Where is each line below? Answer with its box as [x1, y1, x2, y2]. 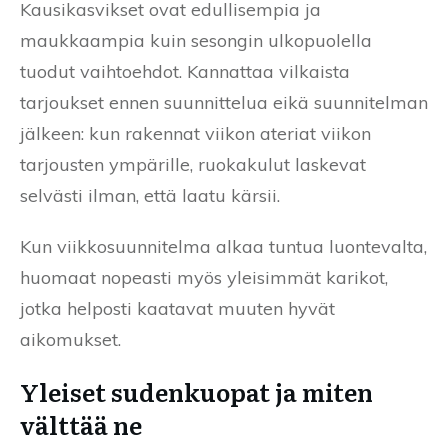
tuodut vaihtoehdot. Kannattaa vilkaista [20, 60, 350, 84]
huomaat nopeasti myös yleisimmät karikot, [20, 266, 388, 290]
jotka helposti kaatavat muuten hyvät [20, 297, 335, 321]
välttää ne [20, 407, 142, 443]
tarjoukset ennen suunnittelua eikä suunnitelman [20, 91, 428, 115]
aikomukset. [20, 328, 121, 352]
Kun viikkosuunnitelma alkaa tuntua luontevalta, [20, 235, 427, 259]
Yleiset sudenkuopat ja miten [20, 374, 373, 410]
